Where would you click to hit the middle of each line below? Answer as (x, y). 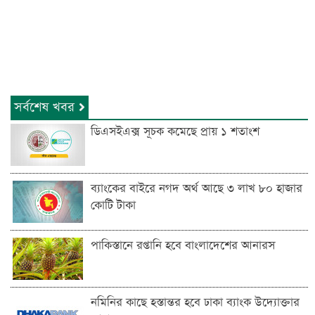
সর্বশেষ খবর (46, 107)
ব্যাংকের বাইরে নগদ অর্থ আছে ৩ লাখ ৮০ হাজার (196, 188)
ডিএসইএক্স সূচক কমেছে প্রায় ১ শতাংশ (175, 131)
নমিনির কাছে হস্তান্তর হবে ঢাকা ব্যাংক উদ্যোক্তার (195, 302)
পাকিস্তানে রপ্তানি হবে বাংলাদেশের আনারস (182, 245)
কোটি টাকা (113, 205)
